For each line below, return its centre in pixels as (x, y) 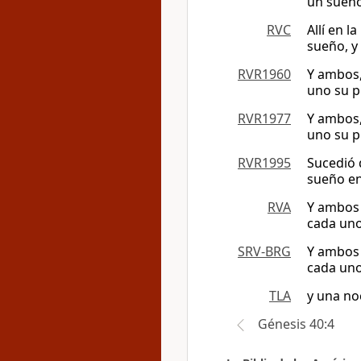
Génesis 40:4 (296, 324)
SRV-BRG (264, 251)
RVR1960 (264, 74)
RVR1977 (264, 118)
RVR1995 (264, 163)
